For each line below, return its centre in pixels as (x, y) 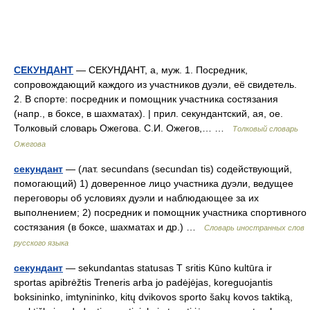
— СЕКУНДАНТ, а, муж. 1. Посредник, (161, 70)
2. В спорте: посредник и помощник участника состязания (146, 99)
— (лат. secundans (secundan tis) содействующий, (177, 169)
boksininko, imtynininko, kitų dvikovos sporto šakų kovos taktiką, (153, 297)
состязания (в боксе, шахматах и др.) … (109, 227)
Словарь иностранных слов (254, 228)
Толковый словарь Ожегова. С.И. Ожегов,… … (123, 128)
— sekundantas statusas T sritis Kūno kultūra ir (167, 268)
